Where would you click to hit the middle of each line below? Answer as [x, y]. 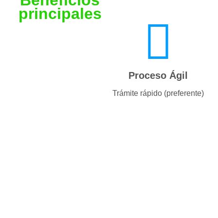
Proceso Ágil [158, 76]
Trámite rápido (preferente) [158, 93]
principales [60, 13]
